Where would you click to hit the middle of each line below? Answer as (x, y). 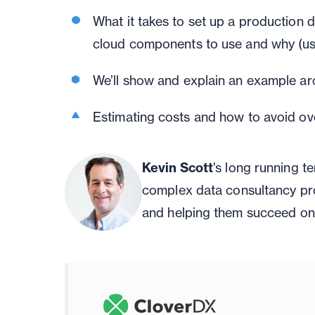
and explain (193, 81)
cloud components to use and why (194, 44)
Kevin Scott (178, 168)
